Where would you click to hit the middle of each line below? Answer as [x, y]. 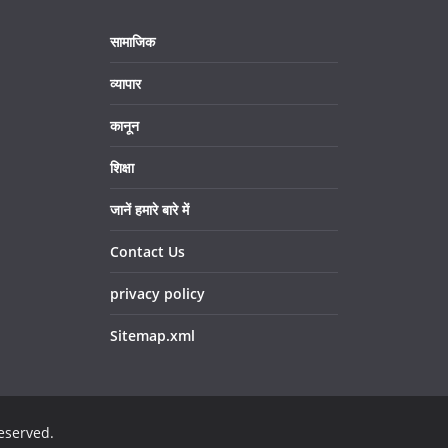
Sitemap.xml [152, 335]
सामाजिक [132, 41]
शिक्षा [122, 167]
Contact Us [147, 251]
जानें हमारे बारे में [149, 209]
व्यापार [125, 83]
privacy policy [157, 293]
